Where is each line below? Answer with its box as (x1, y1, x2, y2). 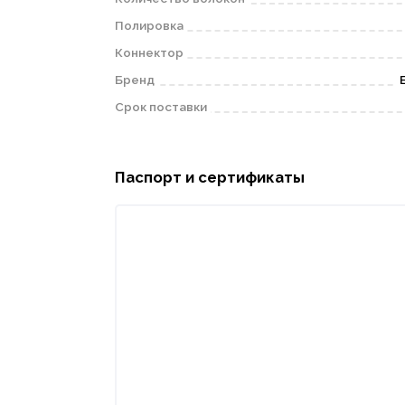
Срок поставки (114, 99, 207, 114)
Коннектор (114, 44, 184, 60)
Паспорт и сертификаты (114, 168, 305, 187)
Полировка (114, 17, 184, 33)
